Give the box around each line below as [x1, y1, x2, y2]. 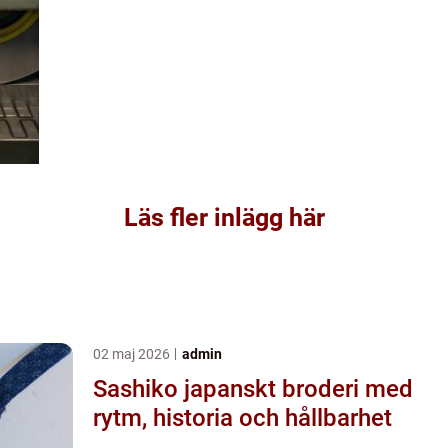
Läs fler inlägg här [123, 202, 325, 232]
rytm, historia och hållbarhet [93, 403, 392, 432]
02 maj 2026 [93, 345, 173, 362]
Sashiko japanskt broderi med [93, 374, 184, 403]
